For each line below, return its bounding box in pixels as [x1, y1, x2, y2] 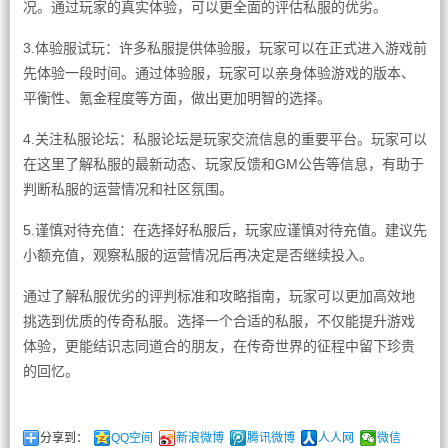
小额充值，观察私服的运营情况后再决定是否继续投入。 [22, 247, 373, 263]
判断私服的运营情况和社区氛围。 [22, 181, 233, 197]
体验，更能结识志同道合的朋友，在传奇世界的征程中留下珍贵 [22, 338, 415, 354]
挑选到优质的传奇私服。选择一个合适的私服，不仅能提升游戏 [22, 313, 415, 329]
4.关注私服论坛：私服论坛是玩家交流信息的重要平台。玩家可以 [22, 131, 427, 147]
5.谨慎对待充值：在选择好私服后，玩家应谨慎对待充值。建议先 [22, 222, 427, 238]
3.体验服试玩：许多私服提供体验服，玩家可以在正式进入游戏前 [22, 40, 427, 56]
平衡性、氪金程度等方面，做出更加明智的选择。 [22, 90, 331, 106]
